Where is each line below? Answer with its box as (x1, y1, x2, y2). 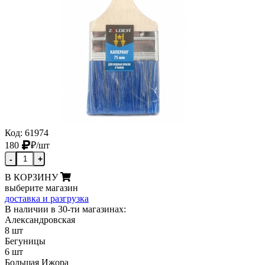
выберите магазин (5, 183, 78, 193)
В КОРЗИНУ (5, 172, 58, 183)
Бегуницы (5, 236, 46, 247)
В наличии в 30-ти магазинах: (5, 204, 126, 215)
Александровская (5, 215, 75, 225)
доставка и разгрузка (5, 193, 89, 204)
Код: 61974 (5, 128, 49, 138)
